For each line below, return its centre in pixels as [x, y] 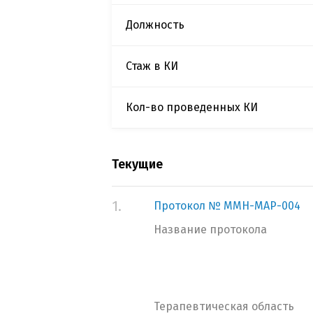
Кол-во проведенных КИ [192, 107]
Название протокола [210, 230]
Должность [155, 25]
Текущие [137, 164]
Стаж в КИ [152, 66]
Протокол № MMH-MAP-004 [227, 206]
